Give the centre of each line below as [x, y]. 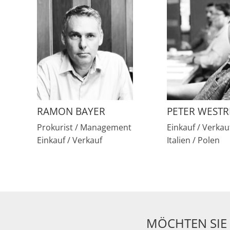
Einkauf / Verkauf [70, 140]
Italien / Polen [194, 140]
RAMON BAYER [71, 111]
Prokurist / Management [84, 127]
